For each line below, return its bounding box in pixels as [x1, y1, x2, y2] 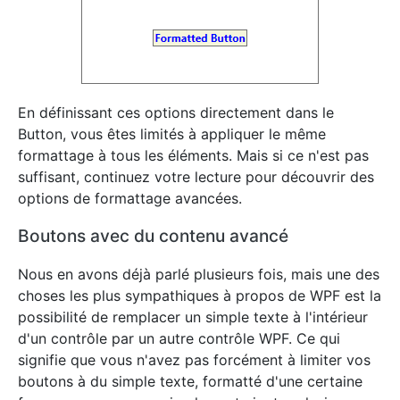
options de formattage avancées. [18, 188, 242, 207]
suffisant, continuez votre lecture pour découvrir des [18, 167, 374, 186]
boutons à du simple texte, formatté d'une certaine [18, 372, 362, 390]
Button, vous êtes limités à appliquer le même [18, 124, 326, 143]
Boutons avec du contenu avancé [18, 224, 288, 246]
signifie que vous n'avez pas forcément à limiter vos [18, 351, 371, 369]
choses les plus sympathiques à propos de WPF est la [18, 287, 381, 304]
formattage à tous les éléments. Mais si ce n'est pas [18, 146, 369, 164]
